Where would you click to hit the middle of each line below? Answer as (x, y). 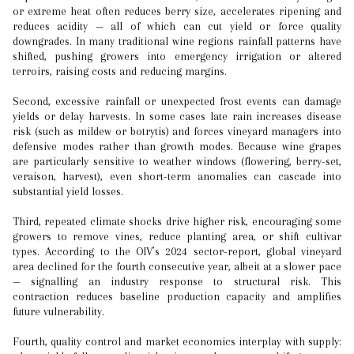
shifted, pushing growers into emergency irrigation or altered (177, 56)
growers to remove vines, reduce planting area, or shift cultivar (177, 236)
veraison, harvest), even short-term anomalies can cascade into (177, 176)
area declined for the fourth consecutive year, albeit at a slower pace (177, 266)
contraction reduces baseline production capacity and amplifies (177, 296)
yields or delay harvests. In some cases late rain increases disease (177, 116)
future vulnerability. (58, 311)
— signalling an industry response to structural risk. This (177, 281)
